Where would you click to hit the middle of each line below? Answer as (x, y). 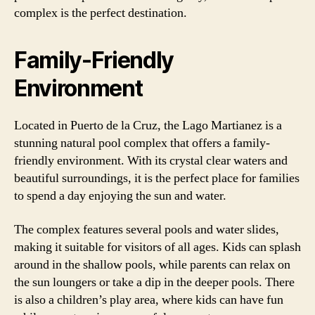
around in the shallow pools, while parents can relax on (152, 264)
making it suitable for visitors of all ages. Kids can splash (157, 247)
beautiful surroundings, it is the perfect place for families (157, 178)
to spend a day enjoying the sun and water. (120, 196)
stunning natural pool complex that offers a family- (142, 143)
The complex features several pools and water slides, (147, 229)
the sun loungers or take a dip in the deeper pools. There (154, 282)
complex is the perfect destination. (101, 13)
